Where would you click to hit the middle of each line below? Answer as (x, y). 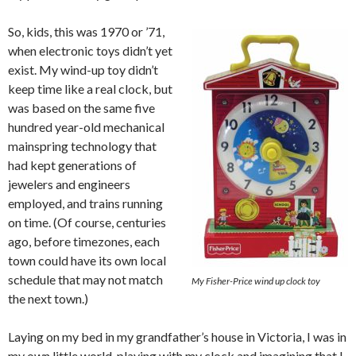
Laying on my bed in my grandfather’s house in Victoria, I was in (177, 336)
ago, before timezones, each (84, 241)
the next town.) (48, 298)
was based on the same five (81, 107)
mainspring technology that (82, 145)
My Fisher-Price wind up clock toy (256, 281)
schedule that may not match (85, 279)
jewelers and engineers (69, 184)
